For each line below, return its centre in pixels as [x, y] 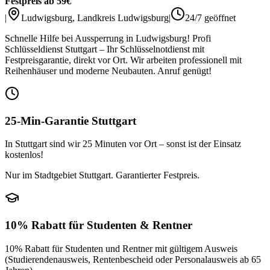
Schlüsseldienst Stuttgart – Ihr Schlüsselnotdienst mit [105, 49]
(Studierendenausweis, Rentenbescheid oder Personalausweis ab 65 [133, 259]
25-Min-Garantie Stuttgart [71, 121]
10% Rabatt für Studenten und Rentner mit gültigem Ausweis [121, 248]
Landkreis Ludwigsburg [123, 17]
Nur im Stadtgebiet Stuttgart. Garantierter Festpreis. [102, 175]
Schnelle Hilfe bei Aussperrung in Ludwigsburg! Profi [108, 38]
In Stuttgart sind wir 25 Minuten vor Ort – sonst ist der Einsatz [123, 144]
